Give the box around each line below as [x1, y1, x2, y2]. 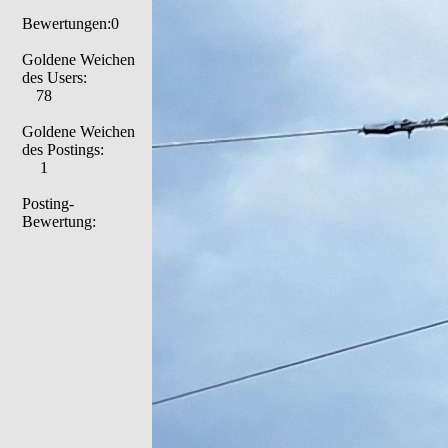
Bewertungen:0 [22, 15, 119, 32]
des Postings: [22, 141, 104, 158]
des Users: [22, 69, 87, 86]
